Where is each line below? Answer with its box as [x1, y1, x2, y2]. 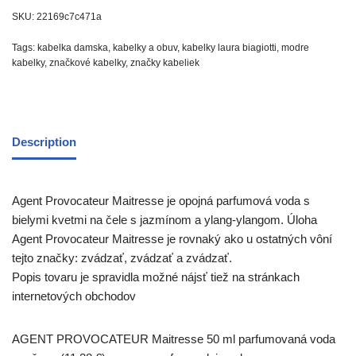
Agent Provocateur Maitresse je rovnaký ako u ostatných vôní [12, 232, 332, 246]
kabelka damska [37, 42, 108, 53]
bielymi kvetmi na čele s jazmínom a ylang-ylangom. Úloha [12, 213, 317, 226]
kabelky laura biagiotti [182, 42, 277, 53]
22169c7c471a [37, 11, 102, 22]
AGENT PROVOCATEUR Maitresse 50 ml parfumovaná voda [12, 332, 335, 346]
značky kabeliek [130, 57, 199, 68]
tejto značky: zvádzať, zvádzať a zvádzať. [12, 251, 232, 265]
